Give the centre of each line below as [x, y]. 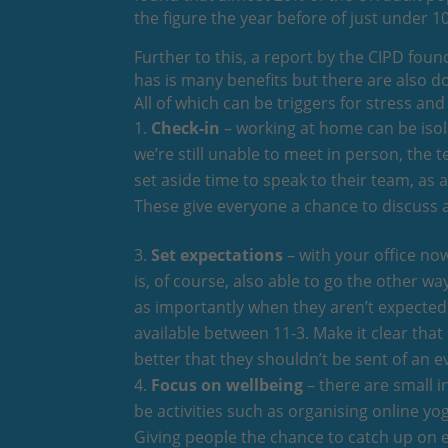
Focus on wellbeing [227, 385]
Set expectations [217, 255]
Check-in [186, 128]
